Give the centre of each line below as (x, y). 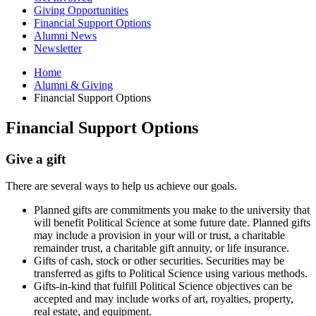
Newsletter (58, 48)
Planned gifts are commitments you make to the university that (172, 210)
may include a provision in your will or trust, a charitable (159, 236)
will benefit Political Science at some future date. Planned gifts (172, 223)
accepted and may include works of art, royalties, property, (164, 299)
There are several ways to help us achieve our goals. (121, 186)
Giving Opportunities (81, 10)
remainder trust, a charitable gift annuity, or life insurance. (162, 248)
